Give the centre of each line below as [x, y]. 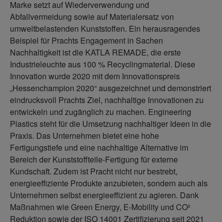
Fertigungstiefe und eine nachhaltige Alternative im [99, 147]
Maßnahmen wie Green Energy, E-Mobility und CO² [100, 207]
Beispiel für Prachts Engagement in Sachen [86, 40]
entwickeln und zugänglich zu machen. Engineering [101, 112]
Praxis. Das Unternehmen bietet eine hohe [84, 136]
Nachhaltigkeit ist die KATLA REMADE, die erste [95, 52]
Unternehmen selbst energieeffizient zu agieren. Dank [104, 195]
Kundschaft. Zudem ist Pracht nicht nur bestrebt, [94, 171]
